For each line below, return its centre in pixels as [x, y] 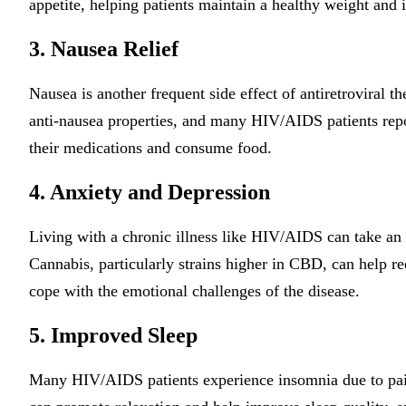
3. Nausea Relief [104, 49]
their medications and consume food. [150, 148]
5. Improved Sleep [113, 335]
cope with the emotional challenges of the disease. [194, 291]
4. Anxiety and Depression [150, 192]
